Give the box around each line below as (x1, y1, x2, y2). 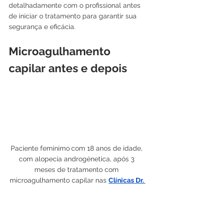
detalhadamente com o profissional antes (9, 1, 142, 10)
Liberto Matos (56, 187, 99, 195)
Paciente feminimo (11, 144, 70, 153)
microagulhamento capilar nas (10, 176, 108, 185)
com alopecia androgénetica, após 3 (19, 155, 136, 163)
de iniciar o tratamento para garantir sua (9, 12, 139, 20)
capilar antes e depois (9, 62, 127, 75)
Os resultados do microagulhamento (9, 205, 127, 214)
